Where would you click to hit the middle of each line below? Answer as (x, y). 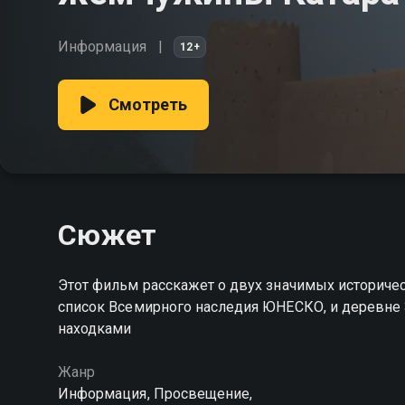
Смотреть (148, 104)
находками (95, 329)
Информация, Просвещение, (155, 394)
